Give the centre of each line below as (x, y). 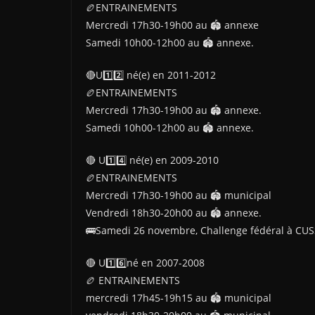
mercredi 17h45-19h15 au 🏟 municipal (179, 298)
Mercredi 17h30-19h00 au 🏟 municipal (179, 195)
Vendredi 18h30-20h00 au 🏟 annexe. (174, 213)
